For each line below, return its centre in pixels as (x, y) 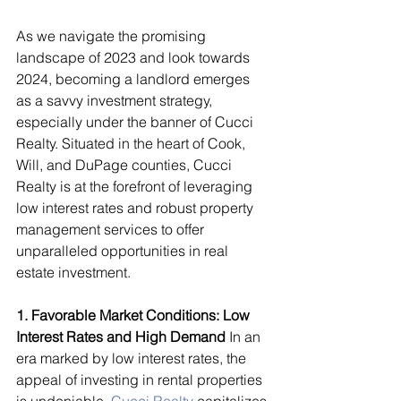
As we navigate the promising (113, 36)
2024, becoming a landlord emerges (135, 79)
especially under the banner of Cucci (137, 122)
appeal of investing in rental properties (141, 380)
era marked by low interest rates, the (133, 358)
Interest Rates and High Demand (121, 337)
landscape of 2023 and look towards (135, 58)
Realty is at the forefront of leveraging (136, 187)
